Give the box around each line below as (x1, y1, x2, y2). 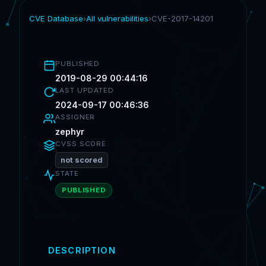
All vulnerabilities (86, 14, 148, 23)
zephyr (55, 126, 84, 137)
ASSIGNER (55, 113, 96, 121)
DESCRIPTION (48, 245, 116, 256)
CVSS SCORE (55, 140, 107, 148)
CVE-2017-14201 (151, 14, 213, 23)
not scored (61, 156, 103, 164)
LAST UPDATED (55, 86, 115, 94)
